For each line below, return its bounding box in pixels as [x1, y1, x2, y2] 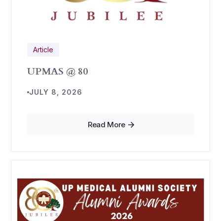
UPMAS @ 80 [27, 65, 88, 78]
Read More [87, 120, 126, 129]
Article [33, 45, 54, 54]
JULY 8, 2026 [29, 88, 83, 96]
